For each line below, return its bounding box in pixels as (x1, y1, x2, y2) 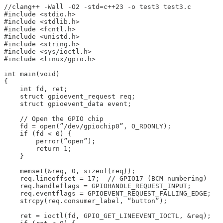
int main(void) (4, 70, 60, 78)
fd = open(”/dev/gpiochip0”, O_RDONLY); (4, 122, 171, 130)
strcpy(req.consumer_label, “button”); (4, 197, 167, 205)
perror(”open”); (4, 137, 96, 145)
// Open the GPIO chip (4, 115, 104, 123)
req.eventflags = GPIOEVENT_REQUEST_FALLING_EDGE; (4, 190, 211, 198)
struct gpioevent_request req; (4, 93, 135, 101)
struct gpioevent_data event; (4, 100, 131, 108)
